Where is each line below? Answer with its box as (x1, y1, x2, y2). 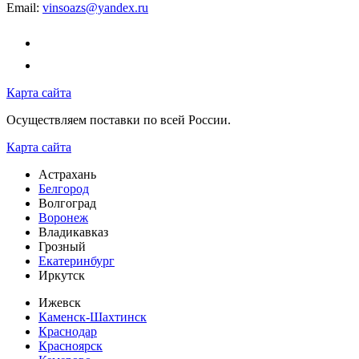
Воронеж (38, 210, 88, 224)
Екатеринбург (38, 253, 115, 268)
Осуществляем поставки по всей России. (6, 112, 231, 127)
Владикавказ (38, 224, 108, 239)
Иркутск (38, 268, 85, 282)
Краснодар (38, 324, 97, 338)
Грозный (38, 239, 86, 253)
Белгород (38, 181, 89, 196)
